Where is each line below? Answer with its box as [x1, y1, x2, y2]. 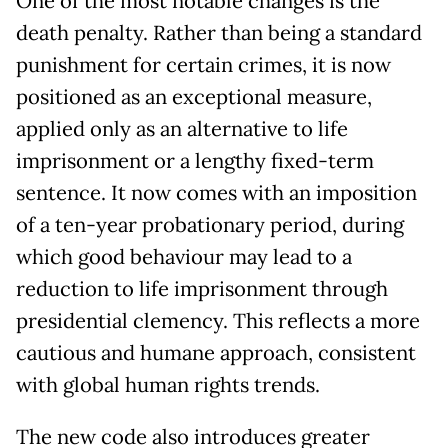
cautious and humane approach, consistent [16, 340, 416, 367]
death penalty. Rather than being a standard [16, 20, 422, 47]
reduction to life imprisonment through [16, 276, 388, 303]
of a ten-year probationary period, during [16, 212, 404, 239]
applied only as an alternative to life [16, 116, 348, 143]
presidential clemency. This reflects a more [16, 308, 420, 335]
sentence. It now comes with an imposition [16, 180, 417, 207]
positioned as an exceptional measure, [16, 84, 372, 111]
